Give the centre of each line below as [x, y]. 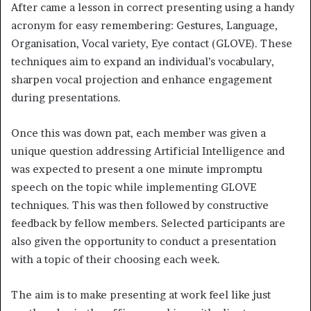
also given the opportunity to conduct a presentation [144, 242]
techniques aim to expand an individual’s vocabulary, [143, 62]
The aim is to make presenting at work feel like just [141, 295]
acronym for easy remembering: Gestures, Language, [144, 26]
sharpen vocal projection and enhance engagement [142, 80]
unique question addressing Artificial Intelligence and [148, 151]
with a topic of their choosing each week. [116, 260]
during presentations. [66, 98]
